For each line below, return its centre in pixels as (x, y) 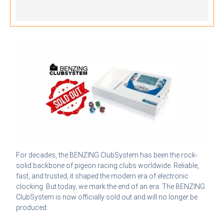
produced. (32, 208)
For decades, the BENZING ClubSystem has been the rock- (107, 155)
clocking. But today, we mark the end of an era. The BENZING (111, 187)
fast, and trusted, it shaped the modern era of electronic (102, 176)
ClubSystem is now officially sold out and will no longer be (107, 197)
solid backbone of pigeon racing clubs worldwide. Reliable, (108, 166)
